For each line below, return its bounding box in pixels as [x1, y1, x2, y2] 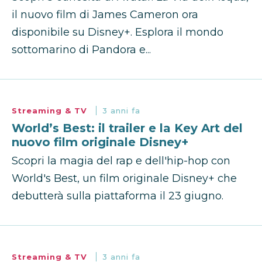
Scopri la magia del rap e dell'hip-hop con [12, 154, 230, 168]
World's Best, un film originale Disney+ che [12, 172, 237, 185]
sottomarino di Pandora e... [12, 43, 151, 57]
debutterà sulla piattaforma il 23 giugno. [12, 189, 223, 203]
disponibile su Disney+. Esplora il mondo [12, 26, 223, 39]
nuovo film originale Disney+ [12, 135, 188, 150]
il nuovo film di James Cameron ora [12, 8, 198, 22]
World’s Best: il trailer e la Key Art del [12, 121, 243, 136]
